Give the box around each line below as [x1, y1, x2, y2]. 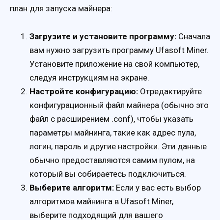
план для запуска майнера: [10, 3, 112, 13]
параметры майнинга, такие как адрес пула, [29, 127, 196, 137]
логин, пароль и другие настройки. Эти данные [29, 141, 207, 151]
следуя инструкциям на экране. [29, 72, 149, 82]
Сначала [176, 31, 210, 41]
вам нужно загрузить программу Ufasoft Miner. [29, 45, 209, 55]
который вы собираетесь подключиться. [29, 168, 186, 179]
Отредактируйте [138, 86, 202, 96]
